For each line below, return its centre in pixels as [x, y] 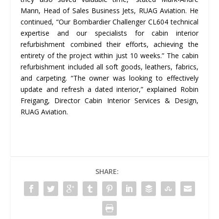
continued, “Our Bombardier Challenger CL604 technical [109, 22]
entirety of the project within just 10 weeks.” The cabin [109, 55]
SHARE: [107, 171]
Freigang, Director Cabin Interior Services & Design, [109, 100]
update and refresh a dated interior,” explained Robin [109, 89]
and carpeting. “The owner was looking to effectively [109, 78]
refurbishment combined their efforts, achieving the [109, 44]
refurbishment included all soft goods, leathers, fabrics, [109, 66]
